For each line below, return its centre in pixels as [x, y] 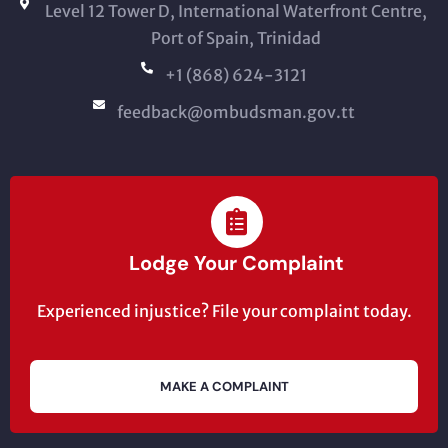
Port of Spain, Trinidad [236, 38]
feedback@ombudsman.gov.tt [236, 112]
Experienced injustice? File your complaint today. [224, 311]
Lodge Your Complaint [236, 263]
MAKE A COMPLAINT [224, 386]
